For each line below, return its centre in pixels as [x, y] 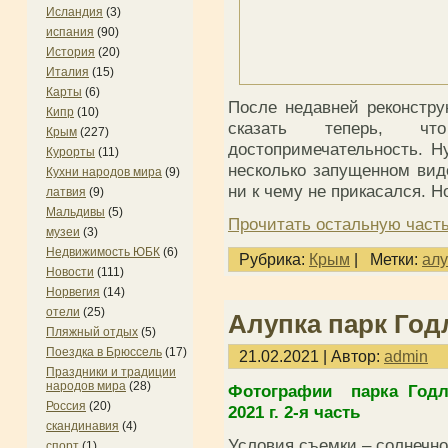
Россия [66, 406]
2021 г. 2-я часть [294, 412]
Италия [67, 72]
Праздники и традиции [111, 372]
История [70, 52]
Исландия [74, 12]
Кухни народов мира [104, 172]
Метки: [394, 259]
